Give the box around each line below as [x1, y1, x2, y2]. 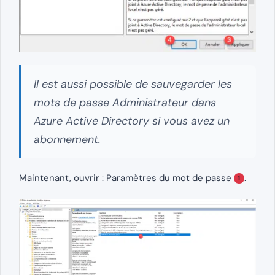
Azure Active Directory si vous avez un [34, 113, 230, 128]
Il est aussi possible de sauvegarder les [34, 76, 232, 91]
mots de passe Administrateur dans [34, 95, 216, 110]
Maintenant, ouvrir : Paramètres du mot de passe [19, 171, 234, 184]
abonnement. [34, 131, 101, 147]
